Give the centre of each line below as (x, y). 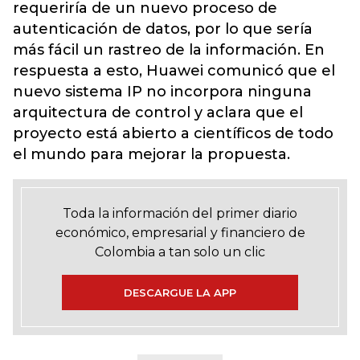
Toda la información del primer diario (180, 213)
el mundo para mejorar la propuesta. (151, 154)
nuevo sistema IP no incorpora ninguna (162, 92)
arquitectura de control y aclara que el (158, 112)
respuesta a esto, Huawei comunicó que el (174, 71)
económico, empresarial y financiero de (180, 233)
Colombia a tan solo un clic (180, 252)
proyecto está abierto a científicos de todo (173, 133)
